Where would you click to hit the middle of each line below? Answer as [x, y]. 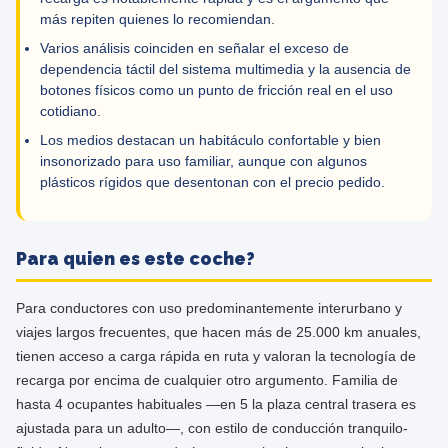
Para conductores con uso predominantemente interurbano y [209, 308]
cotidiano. [70, 111]
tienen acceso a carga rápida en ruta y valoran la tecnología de [216, 356]
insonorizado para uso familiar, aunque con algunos [203, 161]
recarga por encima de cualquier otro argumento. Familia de [207, 380]
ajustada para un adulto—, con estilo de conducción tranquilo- [212, 428]
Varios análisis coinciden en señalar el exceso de [194, 48]
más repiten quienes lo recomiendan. [157, 19]
